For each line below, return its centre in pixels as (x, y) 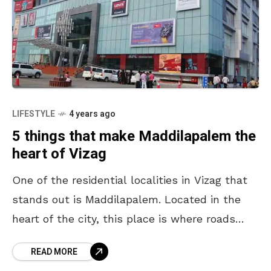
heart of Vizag (59, 154)
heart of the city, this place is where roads (124, 219)
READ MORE (54, 252)
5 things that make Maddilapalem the (134, 137)
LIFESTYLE (34, 114)
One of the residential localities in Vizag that (130, 180)
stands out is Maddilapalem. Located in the (126, 200)
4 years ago (92, 114)
